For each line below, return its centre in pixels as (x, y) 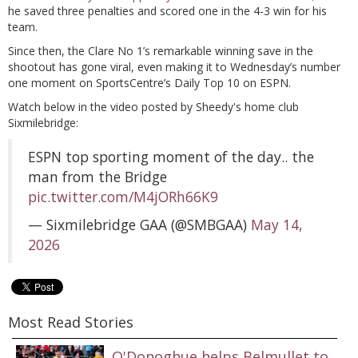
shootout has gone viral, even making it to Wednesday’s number (174, 66)
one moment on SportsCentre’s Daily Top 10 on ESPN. (149, 82)
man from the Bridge (97, 176)
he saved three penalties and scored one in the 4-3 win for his (167, 10)
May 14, (277, 224)
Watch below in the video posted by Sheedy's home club (153, 106)
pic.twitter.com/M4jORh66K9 (123, 196)
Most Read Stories (71, 322)
